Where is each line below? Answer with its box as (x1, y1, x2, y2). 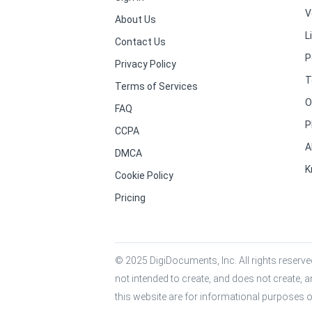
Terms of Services (114, 81, 198, 92)
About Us (114, 14, 156, 25)
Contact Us (114, 36, 166, 47)
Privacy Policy (114, 58, 176, 70)
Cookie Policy (114, 170, 173, 181)
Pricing (114, 192, 146, 203)
